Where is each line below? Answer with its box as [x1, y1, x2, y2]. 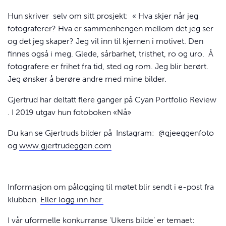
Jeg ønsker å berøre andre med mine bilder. [8, 74, 166, 84]
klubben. [8, 194, 40, 204]
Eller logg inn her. [40, 194, 103, 204]
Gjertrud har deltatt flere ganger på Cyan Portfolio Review [8, 94, 216, 104]
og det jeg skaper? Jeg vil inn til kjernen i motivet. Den [8, 36, 203, 46]
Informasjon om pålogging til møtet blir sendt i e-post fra [8, 182, 214, 192]
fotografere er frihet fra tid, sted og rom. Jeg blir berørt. [8, 61, 208, 71]
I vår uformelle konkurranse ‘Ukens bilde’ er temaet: [8, 215, 195, 225]
